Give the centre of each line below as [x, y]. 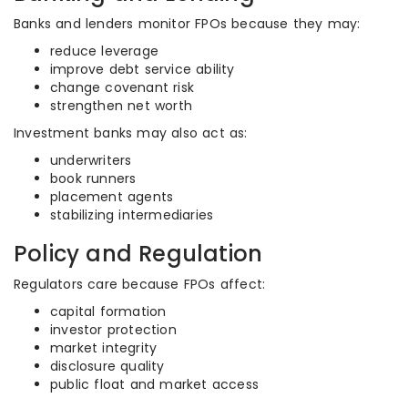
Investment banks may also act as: [131, 133]
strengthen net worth [121, 106]
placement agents [112, 197]
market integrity [104, 348]
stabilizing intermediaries [132, 215]
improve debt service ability [143, 69]
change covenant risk [122, 87]
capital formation [108, 311]
